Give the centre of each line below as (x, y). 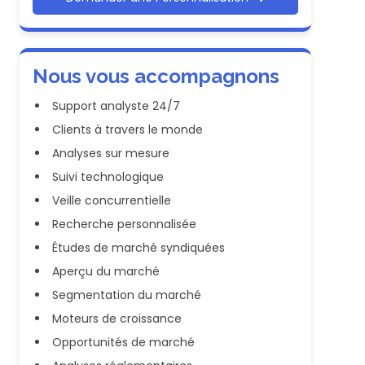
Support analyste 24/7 (116, 106)
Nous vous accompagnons (156, 76)
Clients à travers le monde (128, 129)
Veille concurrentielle (112, 200)
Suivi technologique (108, 176)
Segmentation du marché (127, 295)
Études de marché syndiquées (139, 247)
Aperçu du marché (106, 271)
